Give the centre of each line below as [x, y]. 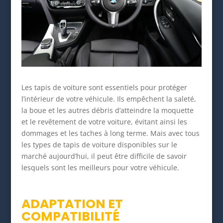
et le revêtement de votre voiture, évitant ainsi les [104, 122]
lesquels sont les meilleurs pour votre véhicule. [101, 168]
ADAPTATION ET [72, 204]
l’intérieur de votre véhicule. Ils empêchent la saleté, [109, 99]
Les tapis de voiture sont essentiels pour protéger [104, 88]
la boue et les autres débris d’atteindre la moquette [107, 111]
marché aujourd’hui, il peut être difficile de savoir [104, 156]
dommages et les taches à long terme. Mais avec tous [110, 133]
